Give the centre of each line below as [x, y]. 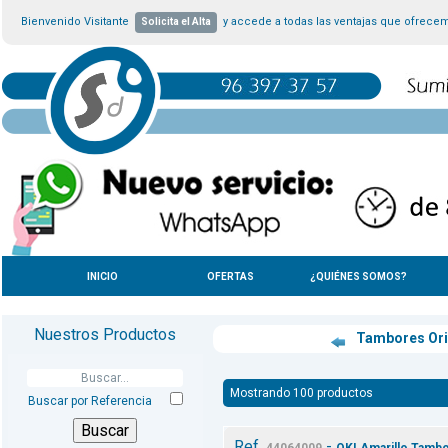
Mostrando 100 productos [301, 393]
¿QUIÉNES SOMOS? [358, 276]
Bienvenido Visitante [77, 21]
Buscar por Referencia [89, 401]
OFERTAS [230, 276]
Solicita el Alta [175, 21]
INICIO [102, 276]
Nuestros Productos [105, 334]
